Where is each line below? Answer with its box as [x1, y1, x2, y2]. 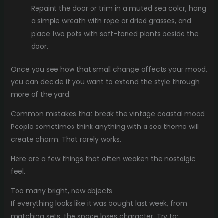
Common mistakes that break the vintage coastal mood [10, 109, 205, 119]
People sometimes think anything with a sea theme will [10, 121, 199, 131]
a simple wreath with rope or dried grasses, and [31, 16, 191, 26]
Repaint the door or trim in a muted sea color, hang [31, 3, 206, 13]
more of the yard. [10, 89, 71, 99]
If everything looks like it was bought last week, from [10, 198, 187, 208]
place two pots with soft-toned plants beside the [31, 28, 199, 38]
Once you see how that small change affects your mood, [10, 64, 207, 74]
